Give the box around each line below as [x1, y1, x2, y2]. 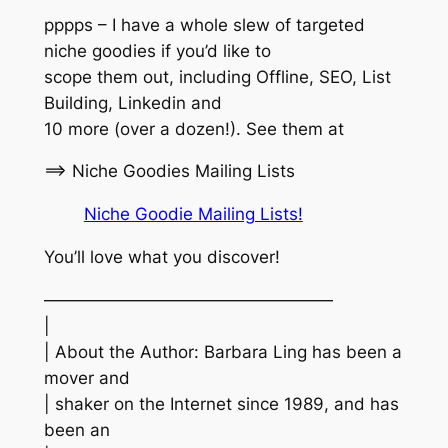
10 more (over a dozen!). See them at [43, 118, 344, 139]
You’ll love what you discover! [43, 247, 280, 268]
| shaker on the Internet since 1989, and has [43, 393, 399, 414]
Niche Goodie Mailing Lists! [83, 204, 303, 225]
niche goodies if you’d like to [43, 40, 271, 61]
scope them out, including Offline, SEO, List [43, 66, 391, 87]
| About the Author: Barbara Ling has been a [43, 341, 402, 362]
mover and [43, 367, 130, 388]
